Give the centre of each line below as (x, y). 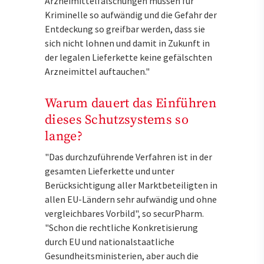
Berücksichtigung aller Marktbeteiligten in (131, 185)
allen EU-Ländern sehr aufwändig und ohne (131, 199)
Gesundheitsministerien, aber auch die (122, 255)
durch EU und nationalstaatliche (110, 241)
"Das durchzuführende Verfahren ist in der (128, 156)
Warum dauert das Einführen (131, 103)
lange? (64, 136)
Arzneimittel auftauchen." (97, 72)
